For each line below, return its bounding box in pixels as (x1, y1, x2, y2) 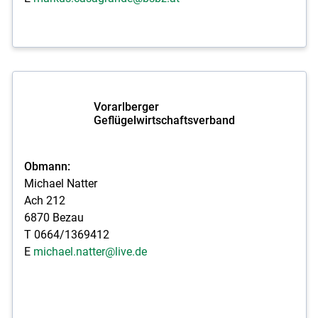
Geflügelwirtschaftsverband (93, 114, 235, 127)
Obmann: (23, 159, 70, 173)
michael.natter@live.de (33, 244, 147, 258)
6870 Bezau (23, 210, 84, 224)
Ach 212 (23, 193, 65, 207)
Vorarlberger (93, 100, 159, 114)
